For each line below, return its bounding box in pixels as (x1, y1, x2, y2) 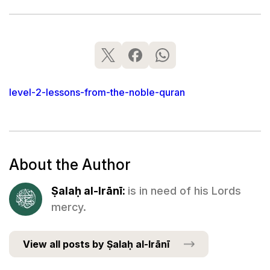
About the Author (9, 155, 130, 174)
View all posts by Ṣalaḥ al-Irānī (23, 237, 170, 250)
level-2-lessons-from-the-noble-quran (9, 86, 185, 98)
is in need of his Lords (128, 184, 241, 198)
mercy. (51, 201, 86, 214)
